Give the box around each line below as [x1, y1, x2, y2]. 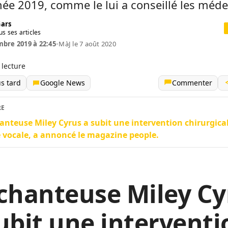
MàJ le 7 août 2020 [59, 39, 116, 48]
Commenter [172, 78, 212, 88]
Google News [40, 78, 85, 88]
